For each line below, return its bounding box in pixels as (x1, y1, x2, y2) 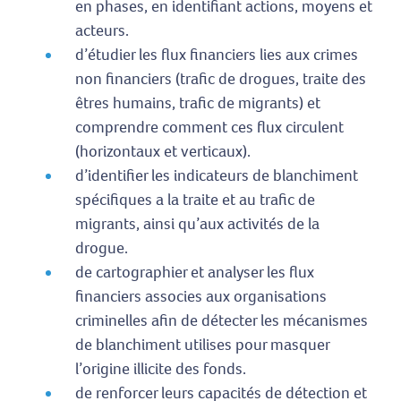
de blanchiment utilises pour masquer (75, 334, 329, 356)
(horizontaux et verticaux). (75, 141, 251, 163)
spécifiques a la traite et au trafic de (75, 189, 315, 211)
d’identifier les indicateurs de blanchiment (75, 165, 358, 187)
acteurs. (75, 20, 129, 42)
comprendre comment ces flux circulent (75, 116, 344, 139)
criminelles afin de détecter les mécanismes (75, 310, 368, 332)
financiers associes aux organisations (75, 286, 327, 308)
